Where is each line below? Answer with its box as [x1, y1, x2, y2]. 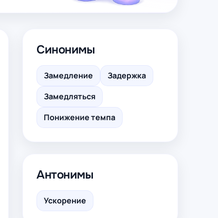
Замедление [44, 70, 93, 81]
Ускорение [44, 195, 86, 206]
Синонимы [36, 42, 95, 57]
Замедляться [44, 91, 95, 102]
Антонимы [36, 167, 93, 182]
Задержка [108, 70, 146, 81]
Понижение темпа [44, 112, 115, 123]
